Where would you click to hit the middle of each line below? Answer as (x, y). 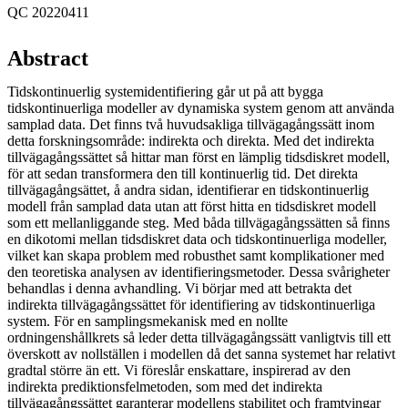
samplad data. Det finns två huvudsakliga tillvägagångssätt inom (191, 124)
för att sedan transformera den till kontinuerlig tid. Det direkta (183, 173)
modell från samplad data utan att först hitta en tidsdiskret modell (192, 206)
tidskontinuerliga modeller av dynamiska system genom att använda (201, 107)
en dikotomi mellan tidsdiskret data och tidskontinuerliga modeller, (197, 239)
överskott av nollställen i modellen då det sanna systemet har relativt (201, 353)
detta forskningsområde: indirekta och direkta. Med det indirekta (191, 140)
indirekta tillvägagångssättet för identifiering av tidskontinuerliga (191, 304)
